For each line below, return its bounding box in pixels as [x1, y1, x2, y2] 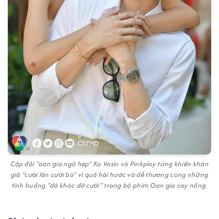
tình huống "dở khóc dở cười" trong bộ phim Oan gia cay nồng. [11, 180, 208, 191]
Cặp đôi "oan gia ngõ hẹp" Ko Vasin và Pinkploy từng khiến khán [10, 159, 209, 169]
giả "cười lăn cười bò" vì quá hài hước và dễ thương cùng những [10, 170, 209, 180]
